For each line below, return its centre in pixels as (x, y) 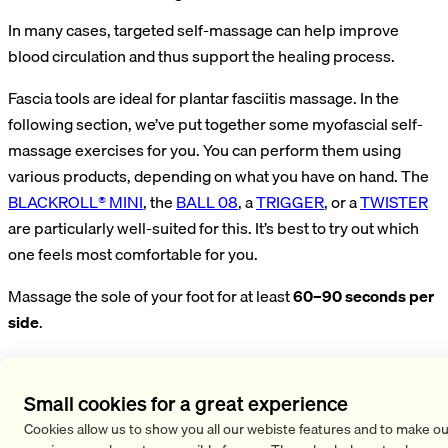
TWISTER (394, 201)
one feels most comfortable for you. (133, 253)
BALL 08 (207, 201)
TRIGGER (290, 201)
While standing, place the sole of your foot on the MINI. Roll (213, 425)
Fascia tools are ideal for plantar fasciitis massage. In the (203, 97)
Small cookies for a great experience (186, 403)
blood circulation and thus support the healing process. (201, 55)
